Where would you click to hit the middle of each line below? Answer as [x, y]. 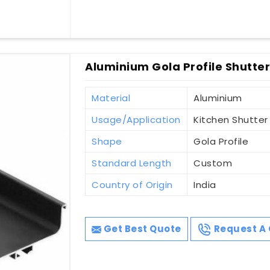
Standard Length [132, 163]
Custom [213, 163]
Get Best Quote [141, 228]
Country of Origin [132, 184]
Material [111, 98]
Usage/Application [136, 119]
